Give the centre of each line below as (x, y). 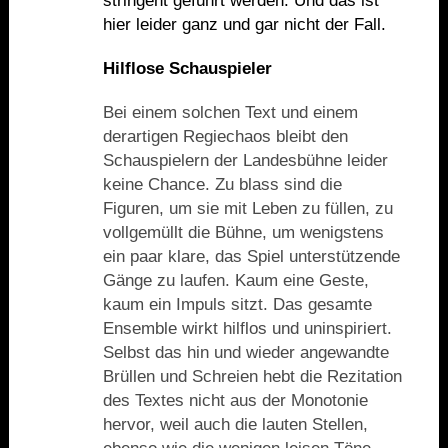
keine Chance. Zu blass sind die (222, 185)
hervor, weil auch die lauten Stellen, (235, 425)
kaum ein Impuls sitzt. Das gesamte (237, 305)
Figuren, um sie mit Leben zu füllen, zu (247, 209)
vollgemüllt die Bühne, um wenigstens (243, 233)
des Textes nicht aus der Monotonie (235, 401)
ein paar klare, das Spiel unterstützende (251, 257)
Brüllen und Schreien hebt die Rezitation (252, 377)
